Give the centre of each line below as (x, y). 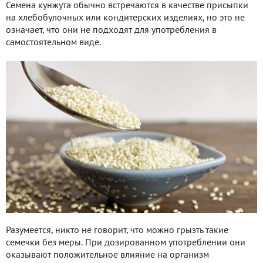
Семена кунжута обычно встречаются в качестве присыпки (127, 6)
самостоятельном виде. (53, 43)
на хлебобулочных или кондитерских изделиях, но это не (125, 18)
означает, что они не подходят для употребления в (111, 31)
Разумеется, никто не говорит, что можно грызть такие (117, 230)
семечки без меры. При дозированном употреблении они (126, 243)
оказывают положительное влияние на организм (107, 255)
